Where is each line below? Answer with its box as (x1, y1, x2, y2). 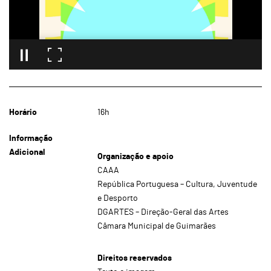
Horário (9, 108, 37, 117)
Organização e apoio (97, 152, 174, 161)
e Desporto (97, 194, 139, 203)
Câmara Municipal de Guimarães (97, 221, 217, 230)
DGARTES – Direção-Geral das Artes (97, 207, 229, 217)
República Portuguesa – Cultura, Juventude (97, 180, 258, 189)
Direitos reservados (97, 253, 172, 263)
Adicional (9, 148, 45, 157)
